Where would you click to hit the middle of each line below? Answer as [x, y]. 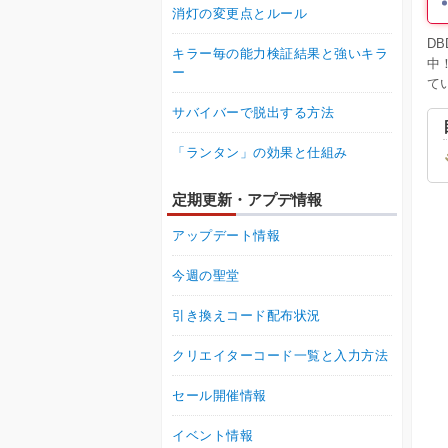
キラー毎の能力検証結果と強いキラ [280, 54]
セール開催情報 [219, 396]
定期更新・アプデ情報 [246, 200]
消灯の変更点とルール [240, 14]
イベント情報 [213, 436]
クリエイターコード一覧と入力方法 [280, 356]
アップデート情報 [226, 236]
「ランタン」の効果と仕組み [260, 153]
